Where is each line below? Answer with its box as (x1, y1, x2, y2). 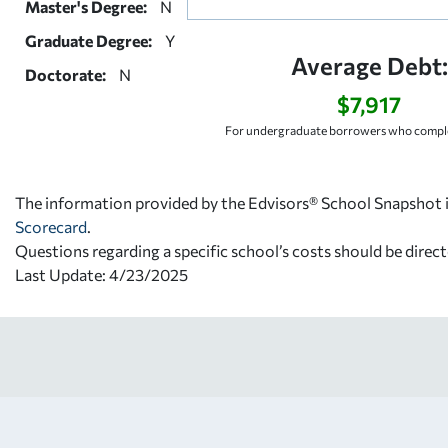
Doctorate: (25, 64, 106, 84)
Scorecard (15, 216, 87, 236)
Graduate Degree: (25, 30, 152, 50)
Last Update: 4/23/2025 (15, 264, 188, 284)
